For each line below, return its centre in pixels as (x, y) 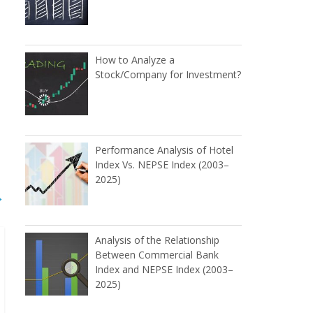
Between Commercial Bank (157, 255)
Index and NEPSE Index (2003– (164, 270)
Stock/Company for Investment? (168, 75)
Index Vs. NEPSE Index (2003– (162, 165)
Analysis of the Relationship (157, 240)
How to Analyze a (135, 60)
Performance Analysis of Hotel (164, 150)
